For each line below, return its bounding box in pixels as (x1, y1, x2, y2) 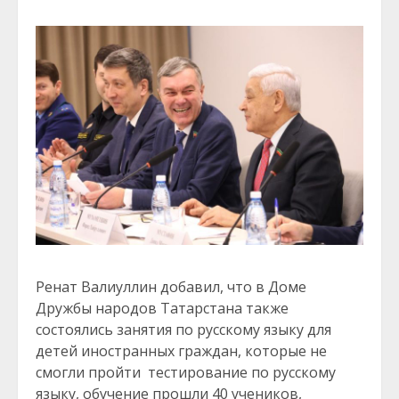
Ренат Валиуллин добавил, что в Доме (36, 276, 306, 297)
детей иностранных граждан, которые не (36, 340, 327, 361)
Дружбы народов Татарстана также (36, 297, 289, 318)
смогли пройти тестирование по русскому (36, 362, 336, 382)
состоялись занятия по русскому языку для (36, 319, 331, 339)
